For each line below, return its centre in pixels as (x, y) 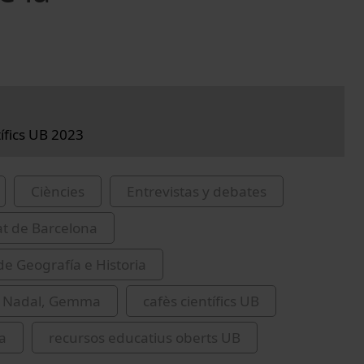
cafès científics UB (201, 301)
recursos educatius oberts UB (145, 337)
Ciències (58, 191)
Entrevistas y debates (197, 191)
